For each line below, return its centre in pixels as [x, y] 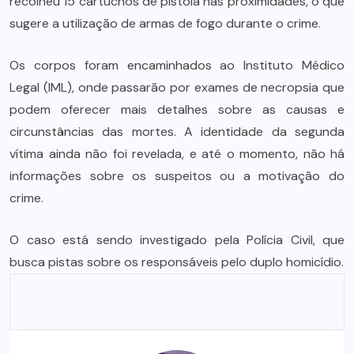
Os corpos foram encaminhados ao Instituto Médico [177, 65]
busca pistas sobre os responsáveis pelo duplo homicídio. [177, 262]
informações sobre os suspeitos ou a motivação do [177, 175]
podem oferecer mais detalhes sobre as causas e [177, 109]
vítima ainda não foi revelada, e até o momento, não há [177, 153]
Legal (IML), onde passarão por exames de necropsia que [177, 87]
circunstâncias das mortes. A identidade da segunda [177, 131]
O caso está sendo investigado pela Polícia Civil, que [177, 239]
